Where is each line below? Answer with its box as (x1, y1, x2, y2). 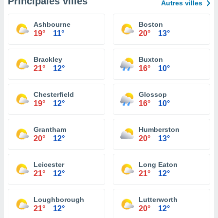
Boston (139, 20, 163, 28)
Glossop (139, 91, 167, 98)
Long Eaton (139, 161, 178, 168)
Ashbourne (34, 20, 71, 28)
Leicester (34, 161, 64, 168)
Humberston (139, 126, 180, 133)
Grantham (34, 126, 66, 133)
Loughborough (34, 196, 84, 203)
